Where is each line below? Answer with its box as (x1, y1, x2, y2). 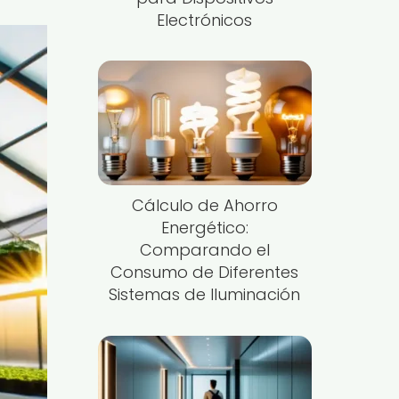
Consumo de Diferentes (110, 261, 299, 284)
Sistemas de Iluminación (109, 283, 301, 306)
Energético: (160, 216, 248, 240)
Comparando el (139, 239, 270, 262)
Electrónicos (157, 8, 253, 31)
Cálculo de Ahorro (131, 194, 278, 217)
